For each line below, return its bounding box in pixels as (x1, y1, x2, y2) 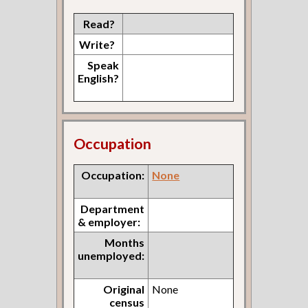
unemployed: (78, 249, 145, 263)
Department (80, 202, 145, 216)
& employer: (78, 215, 141, 229)
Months (104, 236, 145, 250)
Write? (79, 38, 115, 52)
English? (78, 71, 120, 85)
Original (103, 283, 145, 296)
